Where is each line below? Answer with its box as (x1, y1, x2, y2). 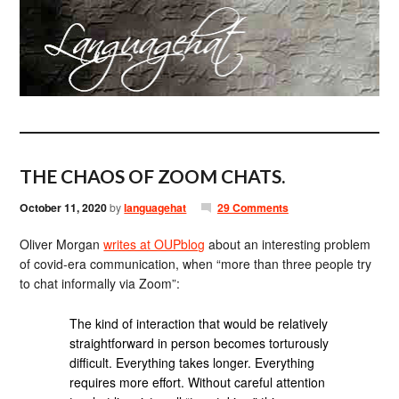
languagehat (124, 199, 187, 216)
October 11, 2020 (20, 199, 108, 216)
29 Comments (216, 199, 289, 216)
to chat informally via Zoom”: (20, 274, 181, 292)
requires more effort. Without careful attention (69, 372, 326, 391)
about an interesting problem (205, 235, 371, 253)
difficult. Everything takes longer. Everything (69, 353, 315, 371)
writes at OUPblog (103, 235, 206, 253)
